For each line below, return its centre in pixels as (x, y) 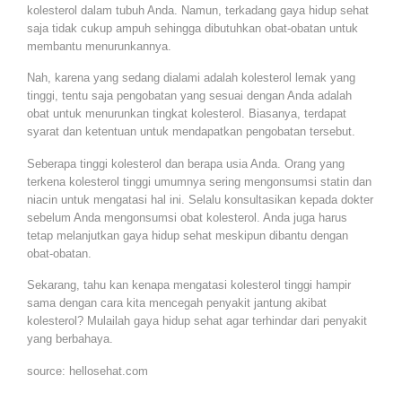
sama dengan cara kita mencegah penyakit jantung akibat (177, 303)
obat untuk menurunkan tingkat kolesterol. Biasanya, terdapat (187, 114)
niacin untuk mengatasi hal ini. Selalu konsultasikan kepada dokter (200, 199)
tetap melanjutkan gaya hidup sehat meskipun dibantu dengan (188, 235)
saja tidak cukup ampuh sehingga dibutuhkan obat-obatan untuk (192, 28)
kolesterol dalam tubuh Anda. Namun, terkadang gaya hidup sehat (198, 10)
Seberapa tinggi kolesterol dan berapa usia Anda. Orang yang (186, 163)
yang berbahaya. (70, 339)
